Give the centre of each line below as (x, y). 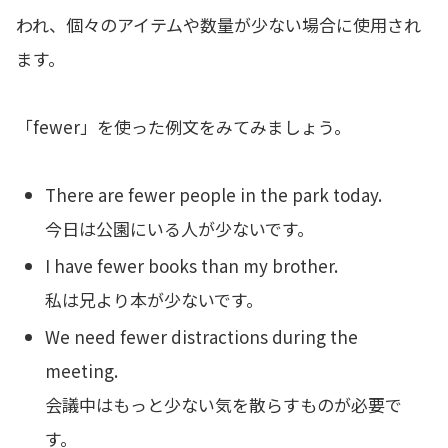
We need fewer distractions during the (202, 337)
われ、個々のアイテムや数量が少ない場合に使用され (218, 24)
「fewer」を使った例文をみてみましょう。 (183, 126)
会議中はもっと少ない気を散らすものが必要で (224, 405)
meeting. (82, 371)
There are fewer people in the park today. (214, 194)
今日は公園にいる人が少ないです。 (180, 228)
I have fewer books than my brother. (192, 265)
